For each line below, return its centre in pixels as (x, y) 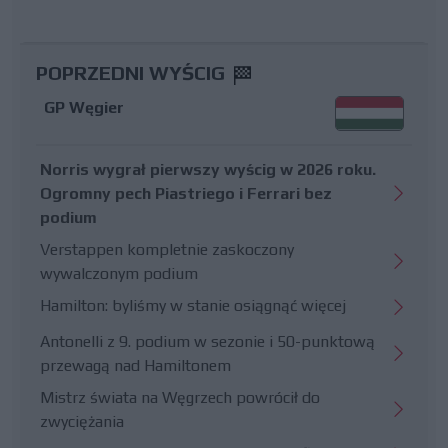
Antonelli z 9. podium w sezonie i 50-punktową (207, 341)
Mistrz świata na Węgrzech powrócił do (180, 397)
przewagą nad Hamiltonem (135, 365)
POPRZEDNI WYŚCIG (133, 72)
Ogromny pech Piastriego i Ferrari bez (186, 193)
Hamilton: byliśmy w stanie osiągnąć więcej (193, 305)
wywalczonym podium (119, 273)
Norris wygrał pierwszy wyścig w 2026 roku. (208, 169)
